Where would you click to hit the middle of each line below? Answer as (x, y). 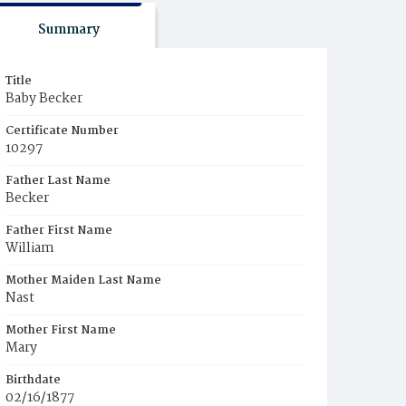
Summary (68, 30)
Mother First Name (61, 330)
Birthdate (33, 380)
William (30, 248)
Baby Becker (44, 99)
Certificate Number (62, 131)
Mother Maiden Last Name (83, 280)
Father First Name (59, 231)
